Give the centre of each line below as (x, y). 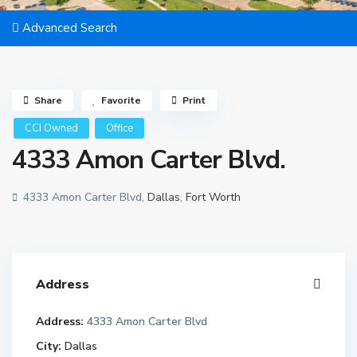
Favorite (121, 100)
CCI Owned (51, 128)
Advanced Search (68, 28)
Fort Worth (213, 197)
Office (120, 128)
